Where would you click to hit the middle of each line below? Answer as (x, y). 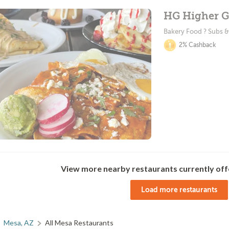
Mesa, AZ (19, 223)
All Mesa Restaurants (79, 223)
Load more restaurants (179, 190)
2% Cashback (197, 45)
